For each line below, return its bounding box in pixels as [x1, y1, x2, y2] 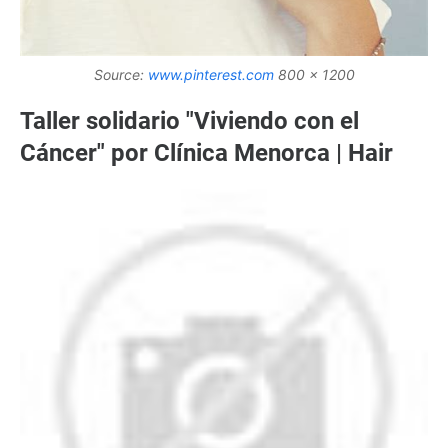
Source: [93, 65, 148, 83]
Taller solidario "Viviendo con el [20, 106, 359, 135]
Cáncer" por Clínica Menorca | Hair [20, 138, 393, 167]
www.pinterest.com [147, 65, 274, 83]
